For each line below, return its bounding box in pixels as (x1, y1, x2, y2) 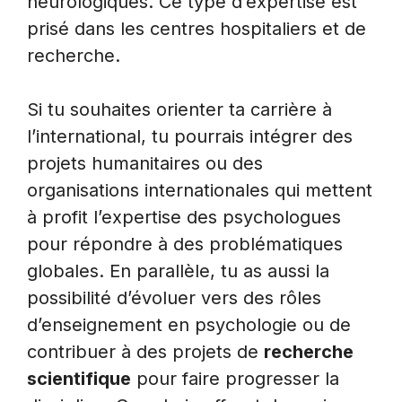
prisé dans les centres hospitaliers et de (27, 18, 366, 40)
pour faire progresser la (131, 368, 339, 390)
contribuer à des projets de (27, 341, 264, 363)
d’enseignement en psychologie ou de (27, 314, 351, 336)
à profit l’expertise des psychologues (27, 206, 341, 229)
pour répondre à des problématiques (27, 233, 343, 256)
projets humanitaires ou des (27, 153, 263, 175)
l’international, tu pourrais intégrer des (27, 126, 353, 148)
